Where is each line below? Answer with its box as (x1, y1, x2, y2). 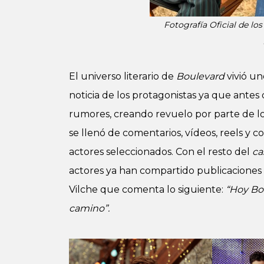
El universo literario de (69, 71, 176, 82)
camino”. (69, 203, 110, 214)
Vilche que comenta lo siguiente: (69, 184, 226, 195)
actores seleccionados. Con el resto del (69, 146, 252, 157)
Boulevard (176, 71, 225, 82)
